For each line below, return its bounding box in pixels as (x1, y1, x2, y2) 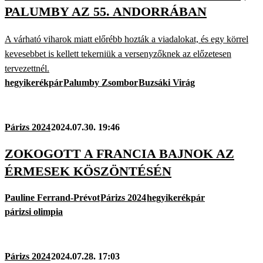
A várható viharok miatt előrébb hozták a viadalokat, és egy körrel (5, 33, 248, 44)
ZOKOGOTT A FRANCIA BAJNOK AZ (5, 146, 234, 161)
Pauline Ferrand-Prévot (5, 193, 100, 203)
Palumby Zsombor (63, 77, 138, 87)
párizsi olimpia (5, 207, 63, 217)
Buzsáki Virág (139, 77, 195, 87)
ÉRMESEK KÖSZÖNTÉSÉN (5, 163, 171, 178)
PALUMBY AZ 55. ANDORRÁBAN (5, 4, 207, 19)
